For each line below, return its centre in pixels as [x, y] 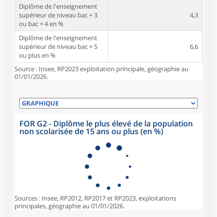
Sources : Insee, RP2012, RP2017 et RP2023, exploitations [95, 198]
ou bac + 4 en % [41, 24]
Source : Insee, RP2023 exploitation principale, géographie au [101, 69]
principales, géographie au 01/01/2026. [70, 206]
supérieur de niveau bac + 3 [58, 15]
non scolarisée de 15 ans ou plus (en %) [91, 131]
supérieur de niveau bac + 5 [58, 46]
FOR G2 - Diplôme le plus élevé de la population [106, 124]
